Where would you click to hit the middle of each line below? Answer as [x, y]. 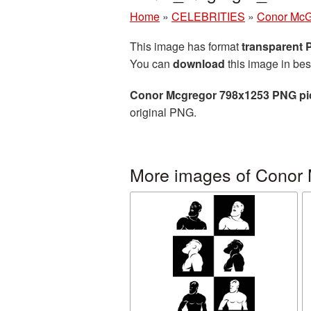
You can [151, 64]
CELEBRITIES [208, 16]
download [199, 64]
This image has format [186, 46]
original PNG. [163, 112]
